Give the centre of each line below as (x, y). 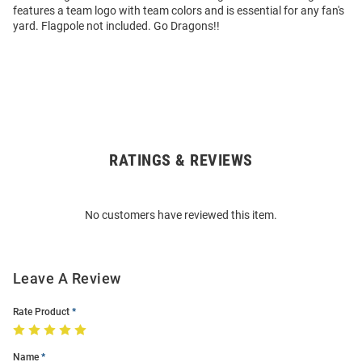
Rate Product (41, 311)
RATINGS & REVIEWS (181, 160)
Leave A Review (67, 278)
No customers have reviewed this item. (181, 215)
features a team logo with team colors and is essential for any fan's (179, 10)
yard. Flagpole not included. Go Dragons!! (116, 25)
